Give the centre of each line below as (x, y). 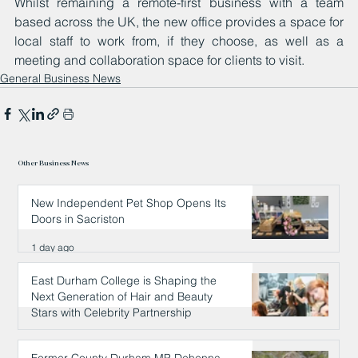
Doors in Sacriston (78, 219)
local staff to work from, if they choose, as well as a (179, 40)
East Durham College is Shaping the (124, 281)
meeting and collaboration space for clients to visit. (159, 60)
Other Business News (54, 162)
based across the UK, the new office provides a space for (179, 21)
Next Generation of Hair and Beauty (122, 297)
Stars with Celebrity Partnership (112, 313)
